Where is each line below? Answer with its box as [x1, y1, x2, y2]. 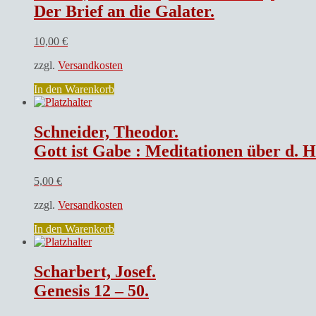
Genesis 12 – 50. [34, 281, 149, 300]
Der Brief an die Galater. [34, 2, 214, 21]
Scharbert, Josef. [34, 262, 156, 281]
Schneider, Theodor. [34, 123, 178, 142]
